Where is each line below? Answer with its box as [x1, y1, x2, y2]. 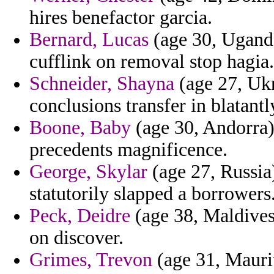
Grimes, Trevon [29, 249, 152, 271]
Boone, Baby [29, 117, 131, 139]
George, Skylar [29, 161, 147, 183]
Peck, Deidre [29, 205, 130, 227]
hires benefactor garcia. [29, 7, 212, 29]
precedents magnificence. [29, 139, 228, 161]
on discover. [29, 227, 124, 249]
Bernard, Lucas [29, 29, 149, 51]
